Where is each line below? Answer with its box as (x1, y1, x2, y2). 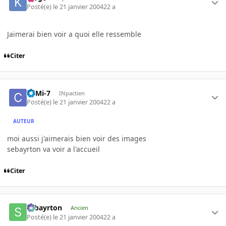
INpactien (59, 89, 85, 97)
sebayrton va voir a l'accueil (7, 144, 100, 154)
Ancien (70, 204, 88, 212)
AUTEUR (13, 118, 35, 125)
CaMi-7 (27, 88, 51, 98)
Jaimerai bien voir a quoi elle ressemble (7, 29, 141, 39)
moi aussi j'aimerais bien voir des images (7, 133, 146, 143)
